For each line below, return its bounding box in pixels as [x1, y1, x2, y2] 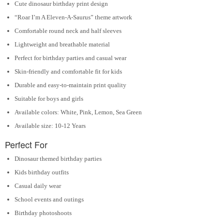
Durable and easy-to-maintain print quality [15, 81, 126, 89]
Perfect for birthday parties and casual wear [15, 54, 126, 62]
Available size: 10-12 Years [15, 122, 86, 129]
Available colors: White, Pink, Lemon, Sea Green [15, 108, 142, 116]
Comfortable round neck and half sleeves [15, 27, 122, 34]
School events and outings [15, 196, 84, 203]
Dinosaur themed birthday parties [15, 155, 102, 163]
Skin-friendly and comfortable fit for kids [15, 67, 122, 75]
